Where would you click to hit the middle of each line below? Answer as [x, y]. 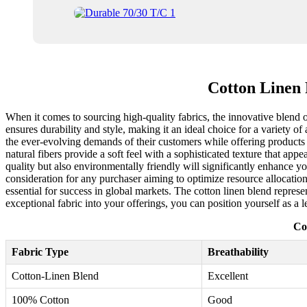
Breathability [238, 252]
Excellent [228, 276]
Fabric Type [40, 252]
